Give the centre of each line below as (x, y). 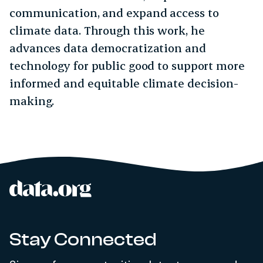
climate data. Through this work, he (107, 30)
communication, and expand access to (114, 13)
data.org (119, 188)
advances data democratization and (108, 48)
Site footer (45, 190)
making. (32, 101)
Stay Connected (83, 240)
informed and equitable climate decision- (124, 83)
